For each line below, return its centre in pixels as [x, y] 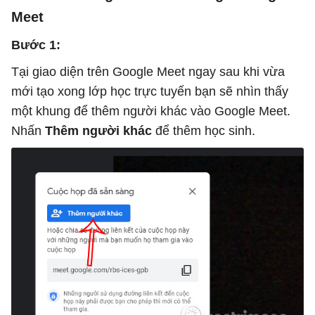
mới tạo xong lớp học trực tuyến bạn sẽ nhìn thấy [150, 92]
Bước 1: [36, 45]
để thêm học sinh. [204, 131]
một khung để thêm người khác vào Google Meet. [151, 111]
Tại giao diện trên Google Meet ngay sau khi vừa [148, 72]
